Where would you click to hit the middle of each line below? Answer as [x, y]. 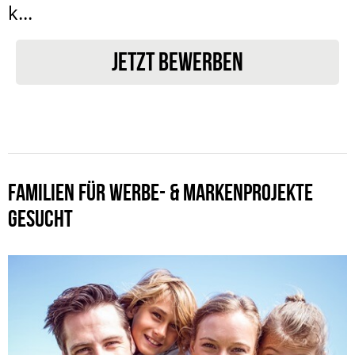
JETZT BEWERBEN [177, 61]
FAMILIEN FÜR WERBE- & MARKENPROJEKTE [160, 192]
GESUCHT [40, 218]
